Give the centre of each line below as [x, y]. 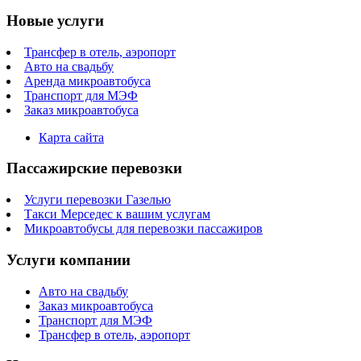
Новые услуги [55, 21]
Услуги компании [68, 259]
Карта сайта [71, 137]
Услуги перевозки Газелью [98, 200]
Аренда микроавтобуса [87, 81]
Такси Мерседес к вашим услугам [117, 214]
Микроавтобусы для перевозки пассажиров [143, 229]
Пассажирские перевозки [94, 168]
